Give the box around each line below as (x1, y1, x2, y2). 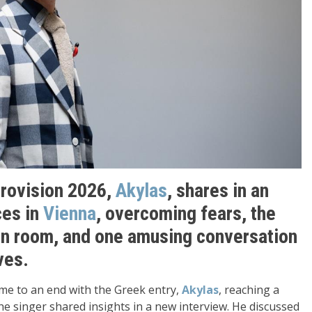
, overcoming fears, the (96, 202, 276, 226)
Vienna (43, 202, 96, 226)
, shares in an (167, 179, 269, 203)
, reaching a (219, 282, 279, 298)
